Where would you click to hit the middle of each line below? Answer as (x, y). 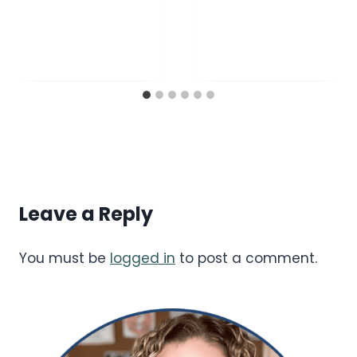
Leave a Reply (86, 214)
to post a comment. (246, 258)
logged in (143, 258)
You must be (65, 258)
